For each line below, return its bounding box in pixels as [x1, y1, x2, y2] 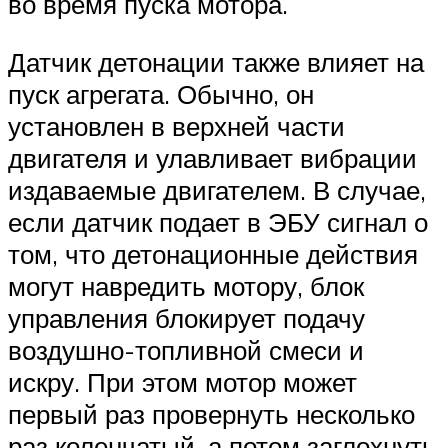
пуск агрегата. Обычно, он [8, 77, 314, 110]
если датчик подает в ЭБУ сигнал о [8, 205, 428, 238]
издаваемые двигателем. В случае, [8, 173, 426, 206]
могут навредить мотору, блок [8, 269, 364, 302]
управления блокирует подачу [8, 301, 365, 334]
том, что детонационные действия [8, 237, 418, 270]
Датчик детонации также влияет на [8, 45, 424, 78]
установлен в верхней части [8, 109, 345, 142]
